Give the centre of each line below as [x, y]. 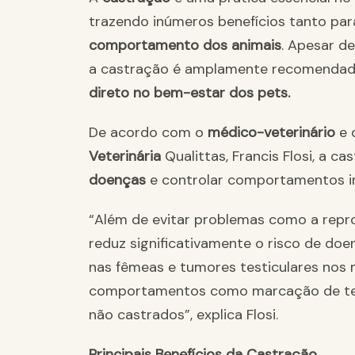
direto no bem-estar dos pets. [189, 93]
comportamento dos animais [185, 46]
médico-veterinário [273, 133]
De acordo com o [148, 133]
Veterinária [127, 157]
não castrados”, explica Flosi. [183, 315]
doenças [119, 180]
